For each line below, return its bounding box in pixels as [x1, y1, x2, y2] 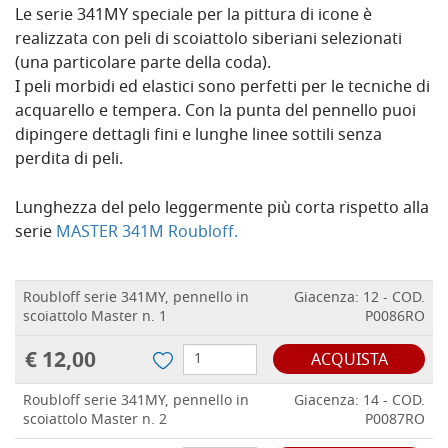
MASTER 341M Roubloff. [56, 220, 238, 247]
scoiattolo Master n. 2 [23, 409, 167, 433]
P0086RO [365, 306, 425, 330]
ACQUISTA [310, 348, 388, 375]
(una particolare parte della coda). [15, 51, 271, 78]
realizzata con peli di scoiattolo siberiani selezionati [15, 27, 402, 54]
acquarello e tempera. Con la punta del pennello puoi [15, 99, 416, 126]
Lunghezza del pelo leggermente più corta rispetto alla [15, 196, 429, 223]
